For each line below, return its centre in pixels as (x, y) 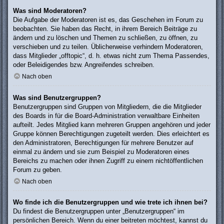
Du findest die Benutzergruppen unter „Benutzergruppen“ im (99, 211)
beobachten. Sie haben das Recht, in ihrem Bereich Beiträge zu (105, 28)
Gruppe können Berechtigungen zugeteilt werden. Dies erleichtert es (111, 133)
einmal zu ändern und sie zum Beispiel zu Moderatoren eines (101, 151)
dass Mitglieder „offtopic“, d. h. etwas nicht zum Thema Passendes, (111, 55)
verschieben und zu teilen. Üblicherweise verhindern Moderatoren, (108, 46)
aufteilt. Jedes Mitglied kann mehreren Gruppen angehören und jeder (112, 124)
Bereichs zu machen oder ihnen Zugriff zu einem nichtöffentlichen (108, 160)
